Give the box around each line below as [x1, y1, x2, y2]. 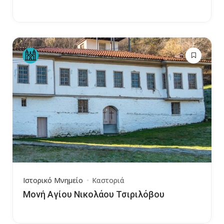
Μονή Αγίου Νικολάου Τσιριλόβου [23, 189, 164, 199]
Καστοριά [92, 175, 124, 185]
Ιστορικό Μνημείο [23, 175, 83, 185]
